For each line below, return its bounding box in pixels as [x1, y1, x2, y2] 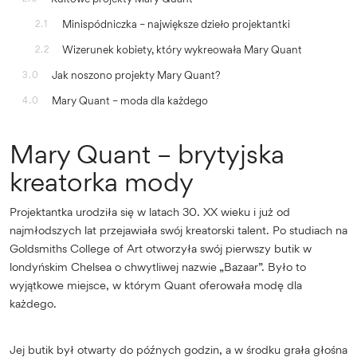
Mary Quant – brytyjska [10, 138, 284, 171]
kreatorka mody [10, 166, 194, 198]
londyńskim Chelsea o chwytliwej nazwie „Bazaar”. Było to [10, 260, 306, 274]
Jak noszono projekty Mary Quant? [52, 69, 221, 82]
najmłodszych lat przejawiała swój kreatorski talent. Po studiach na [10, 223, 347, 237]
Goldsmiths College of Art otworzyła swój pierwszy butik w [10, 241, 312, 256]
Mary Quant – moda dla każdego [52, 94, 208, 108]
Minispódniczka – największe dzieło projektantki [62, 18, 290, 31]
